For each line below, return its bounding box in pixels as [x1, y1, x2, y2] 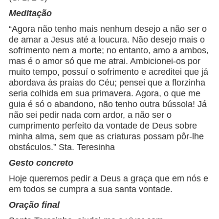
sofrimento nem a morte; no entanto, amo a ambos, [8, 45, 209, 56]
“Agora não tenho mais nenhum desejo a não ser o [8, 24, 207, 34]
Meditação [8, 8, 52, 19]
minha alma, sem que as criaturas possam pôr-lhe [8, 131, 204, 142]
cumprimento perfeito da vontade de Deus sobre [8, 121, 197, 131]
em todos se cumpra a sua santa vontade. [8, 184, 173, 195]
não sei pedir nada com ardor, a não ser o [8, 110, 172, 120]
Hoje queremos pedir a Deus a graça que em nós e [8, 174, 208, 184]
